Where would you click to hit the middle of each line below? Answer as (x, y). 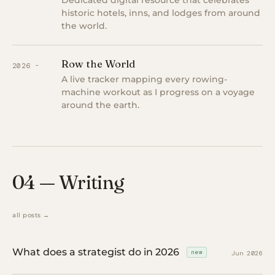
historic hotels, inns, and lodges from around (161, 13)
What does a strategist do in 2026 (97, 252)
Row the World (98, 64)
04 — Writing (68, 182)
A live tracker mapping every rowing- (144, 79)
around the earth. (100, 105)
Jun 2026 (247, 253)
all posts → (31, 215)
